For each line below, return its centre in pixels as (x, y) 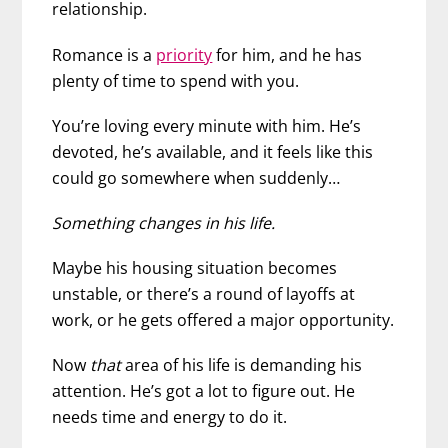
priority (184, 54)
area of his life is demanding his (242, 365)
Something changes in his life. (164, 222)
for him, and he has (287, 54)
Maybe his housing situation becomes (195, 268)
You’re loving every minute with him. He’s (207, 125)
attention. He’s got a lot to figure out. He (204, 391)
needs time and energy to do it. (170, 417)
